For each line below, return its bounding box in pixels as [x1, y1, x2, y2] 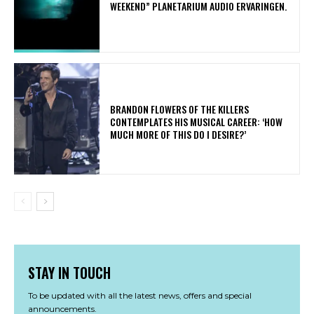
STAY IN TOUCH [28, 262, 111, 284]
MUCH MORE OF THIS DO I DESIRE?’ [110, 126, 251, 142]
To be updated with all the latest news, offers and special [28, 290, 252, 301]
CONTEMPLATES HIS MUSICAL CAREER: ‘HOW [110, 114, 283, 129]
